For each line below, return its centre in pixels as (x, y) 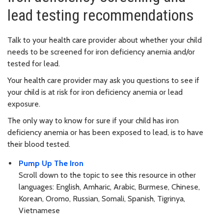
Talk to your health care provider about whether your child (105, 40)
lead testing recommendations (100, 15)
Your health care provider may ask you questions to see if (103, 81)
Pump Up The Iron (51, 163)
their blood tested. (39, 144)
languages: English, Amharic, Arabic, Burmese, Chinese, (109, 187)
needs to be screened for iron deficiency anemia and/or (101, 52)
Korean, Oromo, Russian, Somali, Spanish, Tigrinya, (102, 198)
